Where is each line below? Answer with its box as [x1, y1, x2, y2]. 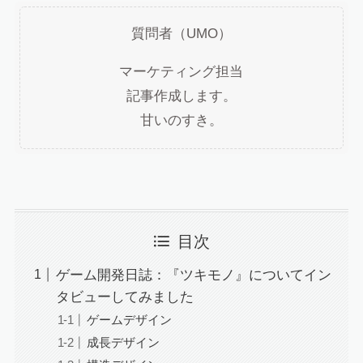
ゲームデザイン [87, 313, 173, 327]
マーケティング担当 [119, 64, 244, 80]
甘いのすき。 [139, 113, 223, 129]
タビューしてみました [55, 288, 194, 305]
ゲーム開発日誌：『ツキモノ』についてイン [55, 267, 331, 283]
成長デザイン [87, 335, 160, 350]
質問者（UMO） [130, 26, 232, 42]
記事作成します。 [126, 88, 237, 105]
